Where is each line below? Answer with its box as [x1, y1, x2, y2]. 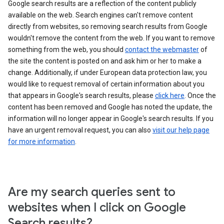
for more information [8, 137, 75, 145]
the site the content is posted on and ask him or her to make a [8, 57, 201, 65]
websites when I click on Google [8, 200, 186, 215]
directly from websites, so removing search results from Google [8, 22, 207, 30]
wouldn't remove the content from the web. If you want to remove [8, 34, 215, 42]
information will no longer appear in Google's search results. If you [8, 114, 213, 122]
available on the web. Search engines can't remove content [8, 11, 193, 19]
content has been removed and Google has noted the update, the [8, 103, 212, 111]
